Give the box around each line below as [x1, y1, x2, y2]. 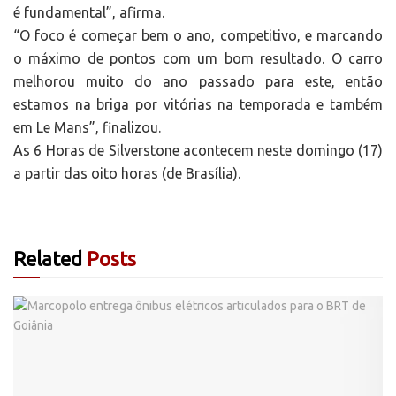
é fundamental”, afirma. [13, 4, 164, 21]
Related [13, 247, 82, 270]
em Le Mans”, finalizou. [13, 119, 161, 136]
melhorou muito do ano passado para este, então [13, 73, 383, 90]
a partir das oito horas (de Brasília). [13, 165, 240, 182]
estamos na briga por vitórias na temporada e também [13, 96, 383, 113]
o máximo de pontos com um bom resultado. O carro [13, 50, 383, 67]
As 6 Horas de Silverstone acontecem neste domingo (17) [13, 142, 383, 159]
